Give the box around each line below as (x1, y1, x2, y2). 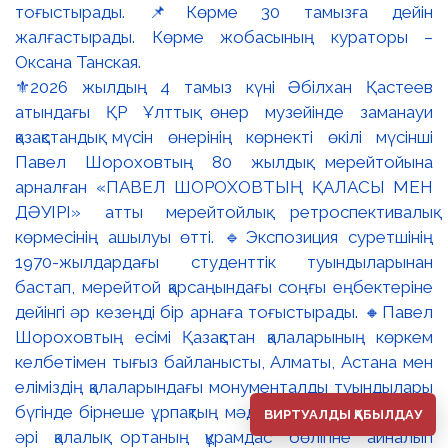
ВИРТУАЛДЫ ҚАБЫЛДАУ (264, 407, 422, 422)
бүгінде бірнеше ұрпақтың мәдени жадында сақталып (15, 401, 433, 422)
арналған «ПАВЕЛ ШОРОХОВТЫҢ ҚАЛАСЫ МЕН (15, 176, 433, 197)
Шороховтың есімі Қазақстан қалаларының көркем (15, 326, 433, 347)
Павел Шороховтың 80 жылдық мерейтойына (15, 151, 433, 172)
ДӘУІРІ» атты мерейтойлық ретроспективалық (15, 201, 433, 222)
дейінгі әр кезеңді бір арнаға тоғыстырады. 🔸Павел (15, 301, 433, 322)
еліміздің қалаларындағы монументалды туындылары (15, 376, 433, 397)
